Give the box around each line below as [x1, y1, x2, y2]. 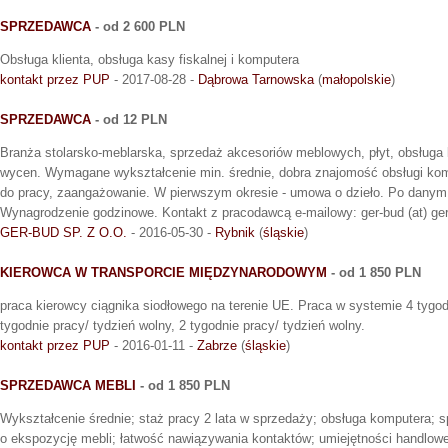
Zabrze [197, 338, 237, 354]
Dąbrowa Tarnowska [198, 72, 314, 88]
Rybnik [215, 225, 255, 241]
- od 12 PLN [91, 112, 167, 128]
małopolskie [322, 72, 391, 88]
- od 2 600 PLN [91, 19, 185, 35]
